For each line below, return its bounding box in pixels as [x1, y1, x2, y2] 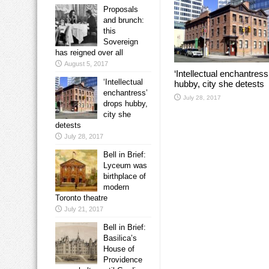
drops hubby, [103, 99, 148, 109]
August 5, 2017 [64, 60, 108, 68]
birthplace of [103, 172, 146, 181]
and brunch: [103, 16, 144, 25]
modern [103, 183, 129, 192]
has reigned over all [55, 48, 123, 58]
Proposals [103, 5, 138, 14]
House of [103, 244, 134, 254]
